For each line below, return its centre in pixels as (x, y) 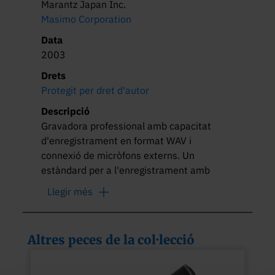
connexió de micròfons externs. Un (119, 155)
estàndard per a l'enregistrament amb (127, 170)
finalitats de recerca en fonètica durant (129, 184)
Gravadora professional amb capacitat (128, 126)
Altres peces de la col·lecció (111, 239)
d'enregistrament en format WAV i (118, 140)
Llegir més (70, 191)
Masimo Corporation (87, 19)
